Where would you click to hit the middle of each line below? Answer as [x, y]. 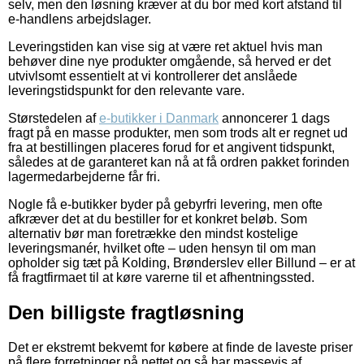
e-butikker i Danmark [159, 118]
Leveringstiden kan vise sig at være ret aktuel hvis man [165, 46]
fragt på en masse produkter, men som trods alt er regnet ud [178, 132]
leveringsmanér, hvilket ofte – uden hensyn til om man [162, 248]
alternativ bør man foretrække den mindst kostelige [153, 233]
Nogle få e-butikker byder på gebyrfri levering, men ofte [165, 204]
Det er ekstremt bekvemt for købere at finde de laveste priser [180, 347]
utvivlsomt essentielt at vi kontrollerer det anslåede [153, 76]
